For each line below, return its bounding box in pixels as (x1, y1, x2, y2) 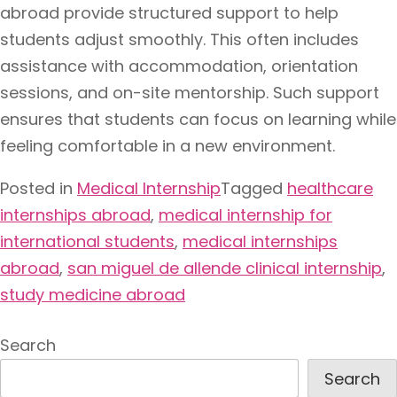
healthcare (287, 176, 373, 199)
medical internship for (159, 203, 332, 226)
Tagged (221, 176, 287, 199)
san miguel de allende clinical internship (67, 256, 382, 279)
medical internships (183, 230, 338, 253)
